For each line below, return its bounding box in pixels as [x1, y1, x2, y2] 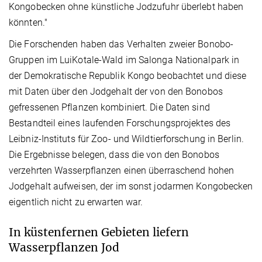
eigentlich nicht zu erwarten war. [9, 196, 143, 208]
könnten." [9, 16, 47, 28]
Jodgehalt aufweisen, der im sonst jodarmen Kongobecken [9, 180, 253, 192]
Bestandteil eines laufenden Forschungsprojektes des [9, 117, 231, 129]
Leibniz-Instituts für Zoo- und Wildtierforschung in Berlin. [9, 133, 244, 144]
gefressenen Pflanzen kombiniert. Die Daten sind [9, 101, 210, 113]
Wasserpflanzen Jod [9, 240, 119, 254]
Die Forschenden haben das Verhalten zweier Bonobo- [9, 38, 234, 50]
